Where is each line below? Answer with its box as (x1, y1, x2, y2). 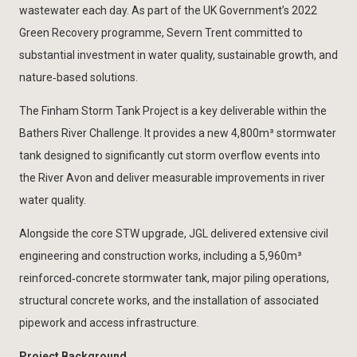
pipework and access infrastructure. (19, 316, 199, 329)
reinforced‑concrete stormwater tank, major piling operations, (19, 271, 329, 284)
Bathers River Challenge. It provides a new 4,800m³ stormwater (19, 126, 336, 139)
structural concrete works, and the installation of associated (19, 293, 319, 307)
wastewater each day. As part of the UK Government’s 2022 (19, 3, 317, 17)
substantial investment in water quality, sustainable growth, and (19, 48, 338, 61)
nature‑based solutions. (19, 70, 138, 84)
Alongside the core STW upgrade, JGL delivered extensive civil (19, 226, 328, 240)
